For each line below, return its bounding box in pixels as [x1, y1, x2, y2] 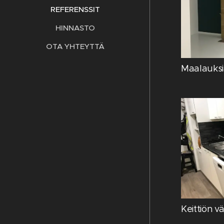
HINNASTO [55, 23, 95, 33]
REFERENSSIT [50, 4, 100, 14]
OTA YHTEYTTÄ [45, 41, 104, 51]
